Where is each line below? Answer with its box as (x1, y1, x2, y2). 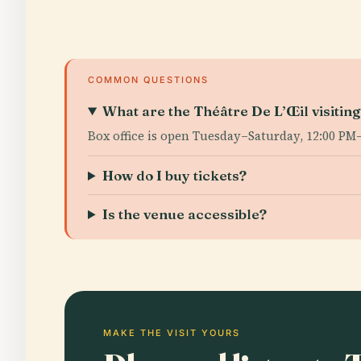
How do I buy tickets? (102, 167, 247, 184)
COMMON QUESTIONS (88, 74, 209, 85)
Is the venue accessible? (102, 205, 268, 222)
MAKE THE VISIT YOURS (103, 327, 240, 338)
